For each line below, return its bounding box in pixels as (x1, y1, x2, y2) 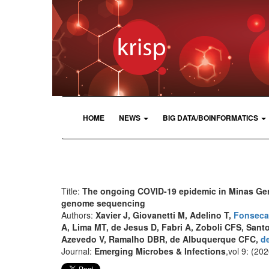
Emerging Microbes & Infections (94, 244, 226, 257)
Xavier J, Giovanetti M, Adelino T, (95, 208, 234, 221)
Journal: (61, 244, 94, 257)
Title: (61, 184, 82, 197)
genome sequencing (61, 196, 145, 209)
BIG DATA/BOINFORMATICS (163, 112, 258, 123)
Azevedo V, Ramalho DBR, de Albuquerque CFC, (61, 232, 261, 245)
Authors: (61, 208, 95, 221)
